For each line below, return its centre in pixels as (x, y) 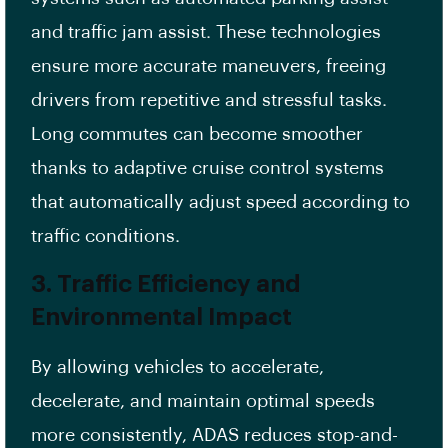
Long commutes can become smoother (197, 134)
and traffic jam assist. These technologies (206, 32)
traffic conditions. (108, 236)
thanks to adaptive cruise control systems (207, 168)
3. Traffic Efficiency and (166, 284)
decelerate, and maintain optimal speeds (203, 401)
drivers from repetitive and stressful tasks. (209, 100)
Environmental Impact (161, 317)
